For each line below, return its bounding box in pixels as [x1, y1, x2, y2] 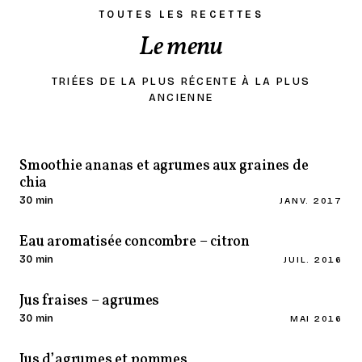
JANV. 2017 [280, 196, 343, 206]
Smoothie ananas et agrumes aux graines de [19, 156, 309, 176]
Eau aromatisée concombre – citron [19, 232, 250, 252]
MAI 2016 [289, 314, 343, 324]
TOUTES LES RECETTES [99, 9, 263, 20]
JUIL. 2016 [284, 255, 343, 265]
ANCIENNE [148, 91, 214, 104]
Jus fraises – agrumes [19, 291, 160, 311]
